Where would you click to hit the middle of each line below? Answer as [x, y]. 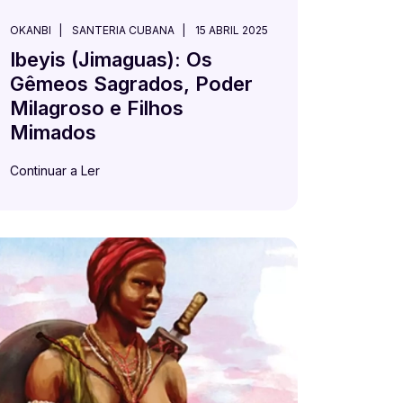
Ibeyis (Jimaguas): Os [111, 59]
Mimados [53, 132]
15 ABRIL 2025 [232, 30]
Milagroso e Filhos [97, 107]
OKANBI [31, 30]
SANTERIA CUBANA [123, 30]
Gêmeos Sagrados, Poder [131, 83]
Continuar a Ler [55, 170]
